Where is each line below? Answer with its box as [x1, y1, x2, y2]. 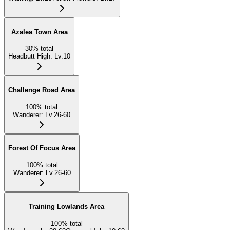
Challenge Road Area [8, 86, 75, 94]
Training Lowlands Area [29, 202, 104, 210]
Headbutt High [8, 52, 50, 61]
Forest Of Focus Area [8, 144, 75, 152]
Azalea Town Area [11, 28, 68, 36]
